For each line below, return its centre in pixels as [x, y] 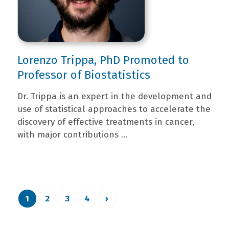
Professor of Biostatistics [84, 75]
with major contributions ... [72, 135]
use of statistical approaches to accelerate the [114, 109]
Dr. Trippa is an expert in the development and [114, 96]
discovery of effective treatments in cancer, [106, 122]
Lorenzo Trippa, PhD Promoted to [103, 60]
